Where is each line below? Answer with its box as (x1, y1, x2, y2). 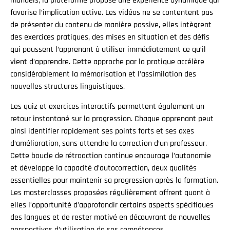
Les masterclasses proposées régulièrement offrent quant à (10, 187, 210, 198)
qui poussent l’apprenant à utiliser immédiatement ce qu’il (10, 44, 206, 55)
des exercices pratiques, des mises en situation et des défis (10, 32, 209, 43)
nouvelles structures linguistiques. (10, 81, 125, 92)
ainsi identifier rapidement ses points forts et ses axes (10, 125, 194, 137)
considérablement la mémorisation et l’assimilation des (10, 69, 196, 80)
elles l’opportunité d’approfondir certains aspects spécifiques (10, 199, 214, 210)
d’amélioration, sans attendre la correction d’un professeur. (10, 138, 207, 149)
